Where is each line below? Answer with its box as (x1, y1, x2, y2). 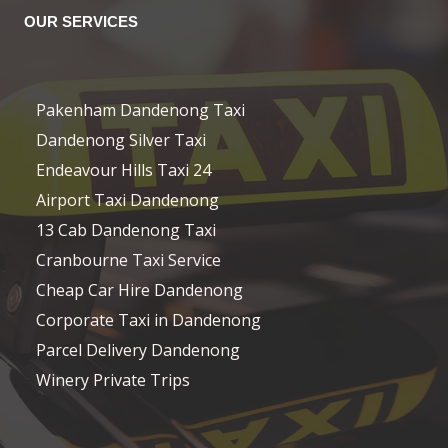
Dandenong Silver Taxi (36, 129, 206, 151)
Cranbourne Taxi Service (36, 249, 221, 271)
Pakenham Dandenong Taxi (36, 99, 245, 121)
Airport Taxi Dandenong (36, 189, 219, 211)
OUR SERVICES (24, 13, 138, 30)
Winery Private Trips (36, 369, 190, 391)
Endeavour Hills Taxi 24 (36, 159, 211, 181)
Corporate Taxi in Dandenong (36, 309, 261, 331)
